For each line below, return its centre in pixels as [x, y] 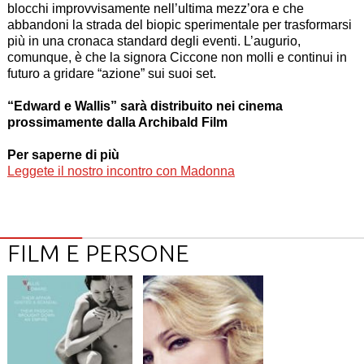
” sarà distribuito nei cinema [196, 106]
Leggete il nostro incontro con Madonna [121, 171]
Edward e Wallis [62, 106]
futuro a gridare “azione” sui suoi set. [115, 74]
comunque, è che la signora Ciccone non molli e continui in [177, 58]
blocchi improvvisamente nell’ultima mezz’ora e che [155, 9]
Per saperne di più [63, 155]
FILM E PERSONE [98, 253]
